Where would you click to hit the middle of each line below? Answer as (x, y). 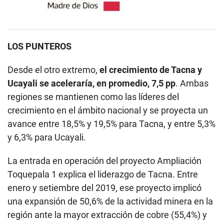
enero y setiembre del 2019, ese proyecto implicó (104, 188)
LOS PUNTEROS (39, 46)
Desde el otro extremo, (53, 70)
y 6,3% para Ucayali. (47, 137)
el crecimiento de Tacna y (151, 70)
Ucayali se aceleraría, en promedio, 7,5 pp (91, 83)
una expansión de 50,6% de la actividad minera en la (110, 201)
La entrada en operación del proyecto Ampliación (104, 161)
